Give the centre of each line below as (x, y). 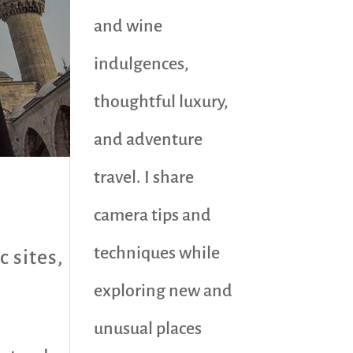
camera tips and (153, 215)
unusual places (148, 329)
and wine (128, 26)
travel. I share (144, 177)
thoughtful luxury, (162, 102)
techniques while (157, 253)
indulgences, (142, 64)
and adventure (149, 139)
